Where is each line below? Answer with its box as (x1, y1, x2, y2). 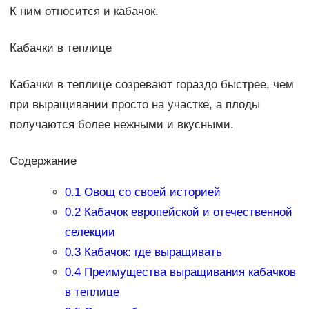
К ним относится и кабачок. (9, 4, 159, 18)
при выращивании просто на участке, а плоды (9, 97, 260, 111)
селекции (64, 226, 115, 239)
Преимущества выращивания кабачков (80, 266, 296, 279)
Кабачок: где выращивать (80, 246, 222, 259)
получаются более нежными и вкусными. (9, 117, 234, 131)
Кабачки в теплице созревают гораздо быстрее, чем (9, 77, 294, 91)
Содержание (9, 154, 77, 168)
